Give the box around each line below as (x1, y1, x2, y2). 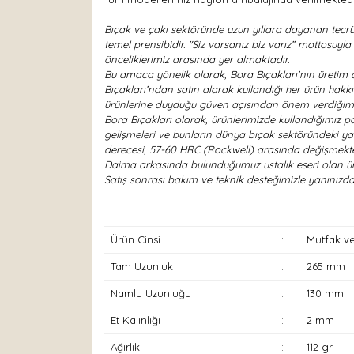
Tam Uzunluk (110, 260, 173, 273)
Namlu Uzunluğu (110, 287, 191, 299)
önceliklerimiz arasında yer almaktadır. (104, 53, 289, 66)
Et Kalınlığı (110, 314, 160, 326)
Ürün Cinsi (110, 233, 160, 246)
